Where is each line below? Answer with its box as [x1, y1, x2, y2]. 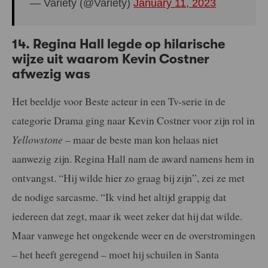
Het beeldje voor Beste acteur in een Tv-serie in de [12, 94, 226, 109]
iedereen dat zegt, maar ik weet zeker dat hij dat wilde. [12, 209, 242, 224]
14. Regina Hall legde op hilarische [12, 36, 225, 51]
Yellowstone [12, 132, 63, 147]
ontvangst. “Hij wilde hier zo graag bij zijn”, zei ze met [12, 170, 245, 185]
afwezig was [12, 66, 90, 81]
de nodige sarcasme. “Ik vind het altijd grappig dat [12, 190, 226, 205]
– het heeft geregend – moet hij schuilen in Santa [12, 247, 219, 262]
